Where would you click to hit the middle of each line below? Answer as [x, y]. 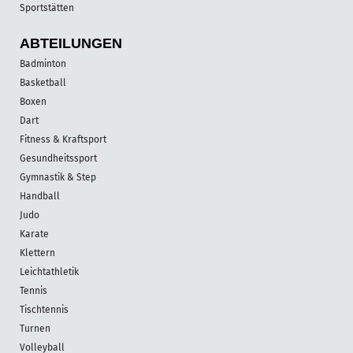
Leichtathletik [49, 271]
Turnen [35, 328]
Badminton [43, 63]
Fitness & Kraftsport [63, 139]
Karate [34, 234]
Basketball [43, 82]
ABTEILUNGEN [71, 43]
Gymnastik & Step [58, 177]
